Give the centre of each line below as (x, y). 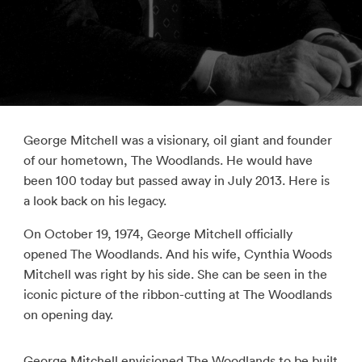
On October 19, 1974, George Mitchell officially (158, 234)
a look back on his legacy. (95, 200)
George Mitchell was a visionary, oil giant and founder (177, 140)
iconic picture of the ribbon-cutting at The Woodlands (177, 294)
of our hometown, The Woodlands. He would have (168, 160)
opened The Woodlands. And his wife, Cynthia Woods (177, 254)
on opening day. (68, 314)
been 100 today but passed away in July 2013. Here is (176, 180)
